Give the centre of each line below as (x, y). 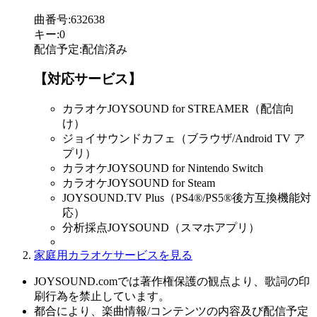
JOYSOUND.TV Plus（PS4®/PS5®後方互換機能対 (187, 198)
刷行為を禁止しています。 (102, 296)
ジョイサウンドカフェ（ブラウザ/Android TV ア (184, 139)
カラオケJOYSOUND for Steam (139, 183)
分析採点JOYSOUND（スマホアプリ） (161, 228)
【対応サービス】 (88, 79)
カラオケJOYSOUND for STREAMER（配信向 (178, 109)
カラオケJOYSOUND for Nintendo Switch (163, 168)
